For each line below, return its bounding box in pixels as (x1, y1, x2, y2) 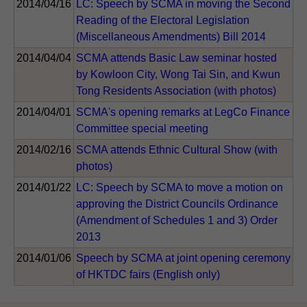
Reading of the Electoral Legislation (76, 14, 249, 26)
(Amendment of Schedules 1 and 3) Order (76, 214, 278, 226)
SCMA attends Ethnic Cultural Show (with (76, 143, 278, 156)
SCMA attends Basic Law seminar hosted (76, 51, 277, 64)
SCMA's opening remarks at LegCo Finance (76, 106, 290, 118)
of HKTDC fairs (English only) (76, 268, 220, 280)
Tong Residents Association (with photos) (76, 84, 276, 97)
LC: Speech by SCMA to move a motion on (76, 181, 283, 193)
